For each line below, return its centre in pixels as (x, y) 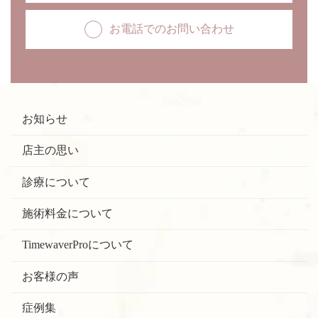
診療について (56, 182)
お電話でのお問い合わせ (171, 28)
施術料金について (67, 213)
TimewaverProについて (78, 245)
